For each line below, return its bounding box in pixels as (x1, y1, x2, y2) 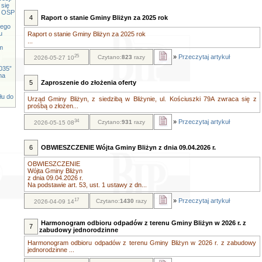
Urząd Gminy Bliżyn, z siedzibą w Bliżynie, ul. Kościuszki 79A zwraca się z (27, 95, 257, 102)
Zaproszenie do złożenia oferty (40, 79, 136, 86)
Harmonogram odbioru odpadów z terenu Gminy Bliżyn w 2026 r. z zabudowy (27, 239, 257, 246)
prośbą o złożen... (27, 102, 78, 109)
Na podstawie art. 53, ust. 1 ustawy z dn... (27, 181, 147, 188)
